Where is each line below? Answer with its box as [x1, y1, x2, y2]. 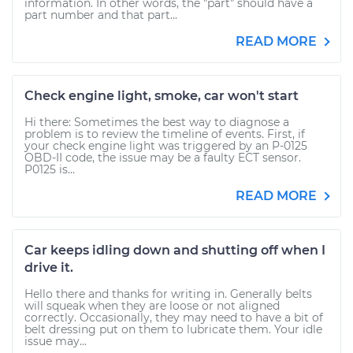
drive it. [24, 260, 73, 275]
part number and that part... [24, 8, 177, 22]
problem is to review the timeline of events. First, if [24, 127, 305, 141]
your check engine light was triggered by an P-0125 [24, 139, 307, 153]
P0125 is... [24, 162, 75, 176]
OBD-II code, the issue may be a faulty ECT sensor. [24, 150, 301, 165]
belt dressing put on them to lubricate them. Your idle [24, 322, 322, 336]
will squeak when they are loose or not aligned [24, 299, 280, 313]
